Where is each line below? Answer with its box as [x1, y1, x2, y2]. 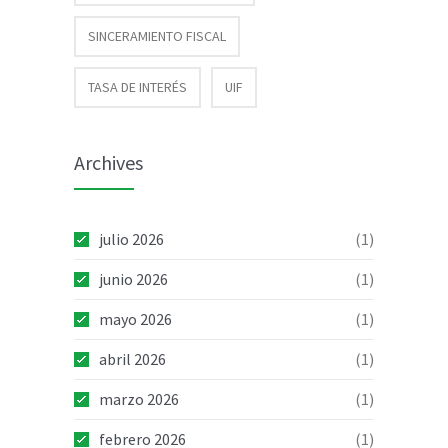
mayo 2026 [99, 309, 172, 329]
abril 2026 [99, 349, 166, 369]
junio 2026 [99, 269, 168, 289]
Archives [74, 150, 143, 175]
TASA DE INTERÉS [88, 78, 187, 96]
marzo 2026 [99, 389, 179, 409]
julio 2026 [99, 229, 164, 249]
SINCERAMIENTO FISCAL [88, 27, 226, 45]
